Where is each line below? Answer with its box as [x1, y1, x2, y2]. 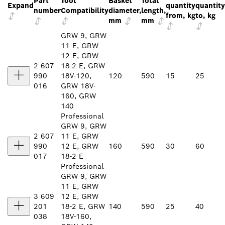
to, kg [195, 11, 215, 20]
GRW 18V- [61, 81, 95, 90]
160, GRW [61, 91, 96, 100]
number [34, 6, 61, 15]
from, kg [166, 11, 195, 20]
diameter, [108, 6, 141, 15]
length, [141, 6, 166, 15]
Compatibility [61, 6, 108, 15]
